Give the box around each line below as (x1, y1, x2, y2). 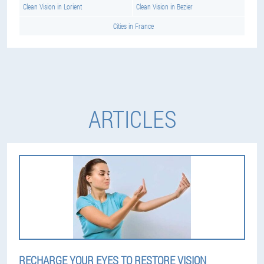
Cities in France (113, 21, 154, 31)
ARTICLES (88, 103, 176, 134)
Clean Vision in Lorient (23, 2, 82, 11)
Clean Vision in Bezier (136, 2, 193, 11)
